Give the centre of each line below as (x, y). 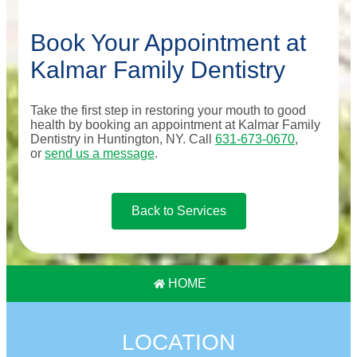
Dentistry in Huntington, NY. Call (123, 139)
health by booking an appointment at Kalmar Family (175, 124)
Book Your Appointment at (168, 42)
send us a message (100, 153)
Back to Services (178, 210)
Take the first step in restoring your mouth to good (168, 110)
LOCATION (178, 342)
